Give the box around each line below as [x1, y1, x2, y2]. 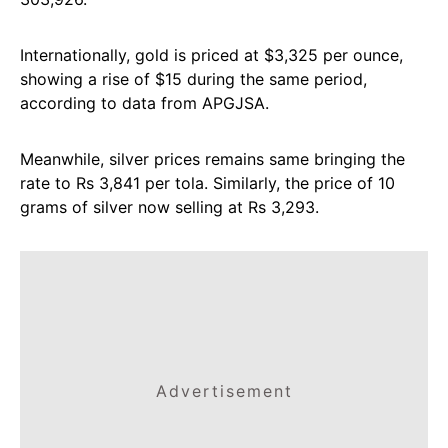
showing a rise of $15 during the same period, [20, 69, 367, 89]
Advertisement [155, 381, 293, 401]
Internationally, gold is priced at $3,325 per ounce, [20, 45, 403, 65]
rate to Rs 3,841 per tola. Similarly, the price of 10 [20, 173, 395, 193]
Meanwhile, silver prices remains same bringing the [20, 149, 405, 169]
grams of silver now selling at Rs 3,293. [20, 197, 319, 217]
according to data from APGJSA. [20, 93, 269, 113]
